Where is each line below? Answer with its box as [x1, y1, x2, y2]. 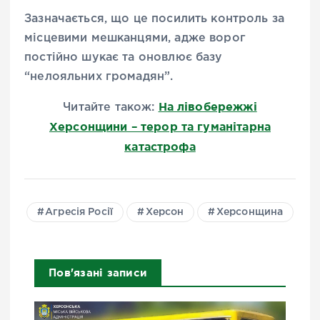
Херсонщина [216, 207, 284, 216]
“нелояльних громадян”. [24, 71, 174, 83]
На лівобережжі [158, 99, 257, 113]
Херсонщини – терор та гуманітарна [49, 119, 271, 133]
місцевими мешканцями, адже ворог [24, 33, 246, 44]
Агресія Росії [45, 207, 114, 216]
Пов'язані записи [49, 266, 148, 279]
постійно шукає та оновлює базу [24, 52, 223, 64]
